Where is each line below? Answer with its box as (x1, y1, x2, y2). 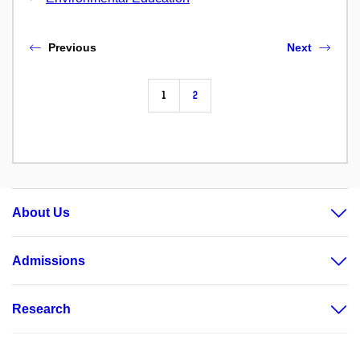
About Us (12, 205, 70, 219)
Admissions (12, 253, 85, 268)
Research (12, 301, 71, 316)
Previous (48, 40, 96, 54)
